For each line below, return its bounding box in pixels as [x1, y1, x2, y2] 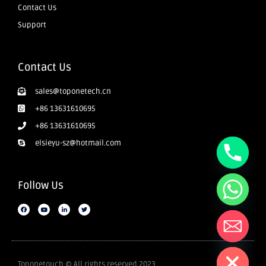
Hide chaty [179, 233, 233, 246]
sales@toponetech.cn [34, 87, 111, 97]
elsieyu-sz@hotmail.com [34, 138, 121, 148]
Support [18, 20, 46, 30]
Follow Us [18, 179, 64, 192]
